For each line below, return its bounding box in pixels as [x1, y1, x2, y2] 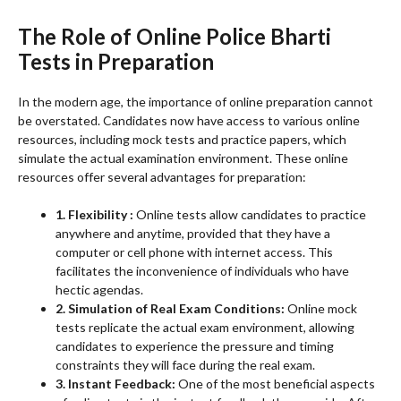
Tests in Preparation [18, 48, 214, 75]
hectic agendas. [55, 282, 143, 298]
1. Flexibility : [55, 207, 133, 223]
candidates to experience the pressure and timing [55, 338, 334, 354]
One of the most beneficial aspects [175, 376, 375, 392]
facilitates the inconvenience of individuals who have [55, 263, 349, 279]
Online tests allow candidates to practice [133, 207, 366, 223]
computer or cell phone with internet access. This [55, 244, 333, 260]
